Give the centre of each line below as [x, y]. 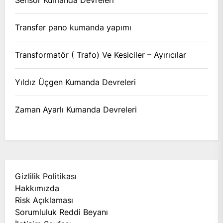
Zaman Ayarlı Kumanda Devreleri [76, 109]
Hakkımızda [37, 188]
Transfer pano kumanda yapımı [73, 27]
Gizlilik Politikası [46, 176]
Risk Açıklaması [44, 200]
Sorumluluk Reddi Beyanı [61, 212]
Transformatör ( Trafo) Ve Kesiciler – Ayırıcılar [101, 55]
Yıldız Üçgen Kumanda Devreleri [75, 82]
